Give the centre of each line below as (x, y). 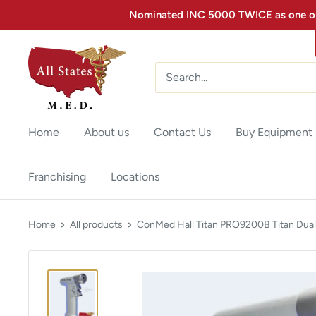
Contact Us (182, 132)
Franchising (57, 177)
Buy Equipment (274, 132)
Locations (135, 177)
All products (96, 225)
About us (107, 132)
